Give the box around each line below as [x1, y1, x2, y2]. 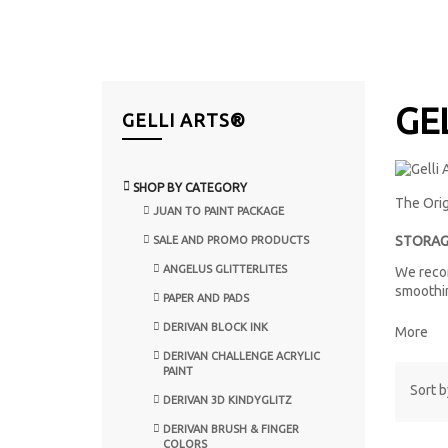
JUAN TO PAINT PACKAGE [153, 204, 284, 217]
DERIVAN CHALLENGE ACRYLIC [163, 349, 320, 362]
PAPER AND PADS [163, 291, 249, 304]
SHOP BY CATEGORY [133, 180, 247, 194]
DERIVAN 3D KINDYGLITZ [163, 393, 291, 406]
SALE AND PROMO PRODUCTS [153, 233, 309, 246]
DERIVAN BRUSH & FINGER [163, 422, 299, 435]
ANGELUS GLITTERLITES [163, 262, 287, 275]
